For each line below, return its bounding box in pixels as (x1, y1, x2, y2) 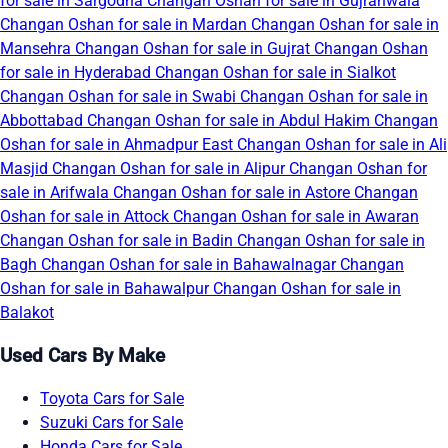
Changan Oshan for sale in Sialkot (155, 63, 396, 83)
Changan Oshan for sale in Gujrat (75, 39, 314, 59)
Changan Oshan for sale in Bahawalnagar (41, 255, 340, 275)
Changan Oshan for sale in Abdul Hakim (87, 111, 374, 131)
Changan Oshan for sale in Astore (113, 183, 354, 203)
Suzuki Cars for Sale (40, 412, 183, 432)
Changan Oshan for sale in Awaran (173, 207, 419, 227)
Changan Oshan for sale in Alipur (52, 159, 289, 179)
